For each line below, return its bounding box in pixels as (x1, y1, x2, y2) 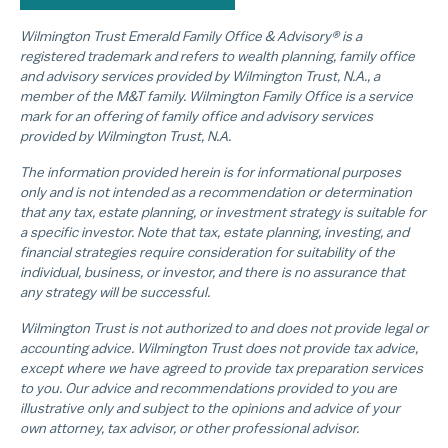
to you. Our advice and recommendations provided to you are (20, 381, 397, 396)
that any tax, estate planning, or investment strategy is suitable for (20, 205, 426, 220)
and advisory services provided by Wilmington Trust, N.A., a (20, 69, 380, 84)
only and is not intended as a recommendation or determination (20, 185, 412, 200)
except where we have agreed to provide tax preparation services (20, 361, 423, 376)
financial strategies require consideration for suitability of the (20, 245, 395, 260)
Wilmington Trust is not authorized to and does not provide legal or (20, 321, 428, 336)
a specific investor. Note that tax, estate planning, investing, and (20, 225, 409, 240)
